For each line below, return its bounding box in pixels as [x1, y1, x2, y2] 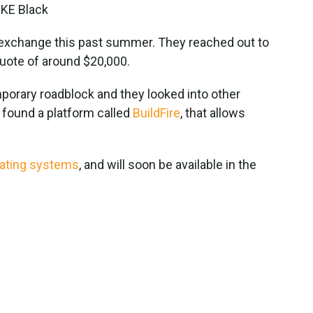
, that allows [180, 105, 245, 120]
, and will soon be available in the [79, 156, 256, 172]
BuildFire [133, 105, 180, 120]
